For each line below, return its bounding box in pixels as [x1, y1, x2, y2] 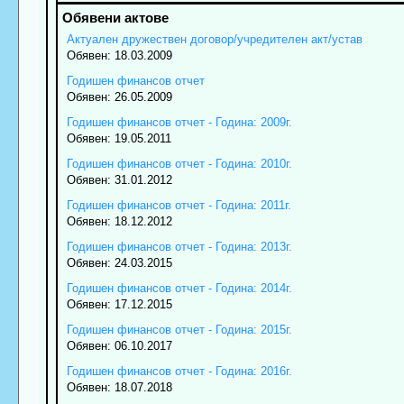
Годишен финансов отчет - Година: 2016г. [66, 364, 292, 379]
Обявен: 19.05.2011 [66, 132, 171, 146]
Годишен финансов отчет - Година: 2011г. [66, 198, 291, 213]
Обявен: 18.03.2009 [66, 49, 172, 63]
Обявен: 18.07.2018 [66, 381, 172, 395]
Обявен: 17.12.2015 [66, 298, 172, 312]
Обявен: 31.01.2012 [66, 173, 172, 188]
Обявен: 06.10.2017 [66, 339, 172, 353]
